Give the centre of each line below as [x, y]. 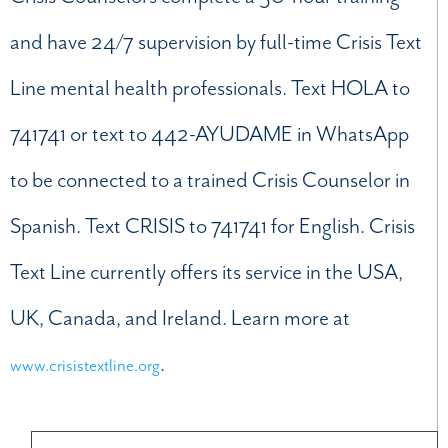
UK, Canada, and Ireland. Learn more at [180, 318]
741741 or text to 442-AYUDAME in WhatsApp [209, 134]
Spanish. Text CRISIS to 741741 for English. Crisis [212, 226]
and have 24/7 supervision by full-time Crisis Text [216, 42]
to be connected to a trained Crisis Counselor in [210, 180]
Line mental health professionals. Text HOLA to [210, 88]
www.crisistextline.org [85, 365]
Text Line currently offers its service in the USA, [206, 272]
